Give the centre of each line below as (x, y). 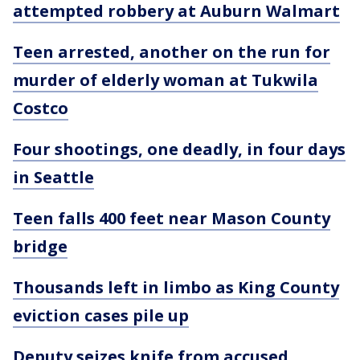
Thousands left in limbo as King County (176, 287)
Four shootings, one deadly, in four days (179, 149)
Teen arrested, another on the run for (172, 52)
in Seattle (53, 177)
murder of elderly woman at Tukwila (166, 80)
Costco (41, 108)
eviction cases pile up (101, 315)
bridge (40, 246)
